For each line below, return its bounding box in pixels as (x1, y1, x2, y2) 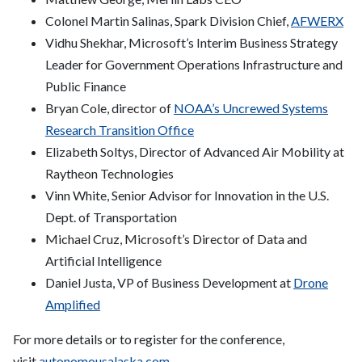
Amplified (45, 297, 100, 313)
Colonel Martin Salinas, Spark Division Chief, (45, 13, 291, 29)
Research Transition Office (45, 122, 194, 138)
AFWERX (291, 13, 343, 29)
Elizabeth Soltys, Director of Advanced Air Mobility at (45, 144, 344, 160)
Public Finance (45, 78, 126, 95)
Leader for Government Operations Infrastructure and (45, 57, 343, 73)
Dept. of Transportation (45, 209, 177, 225)
